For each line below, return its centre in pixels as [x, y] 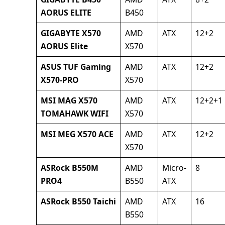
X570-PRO [60, 80]
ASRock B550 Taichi [78, 202]
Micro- [174, 168]
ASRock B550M [69, 168]
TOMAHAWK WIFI [74, 114]
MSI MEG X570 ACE [77, 134]
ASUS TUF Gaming [76, 67]
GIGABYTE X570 [71, 33]
